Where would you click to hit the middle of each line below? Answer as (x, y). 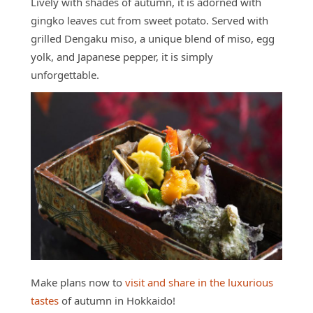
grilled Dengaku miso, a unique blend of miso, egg (153, 38)
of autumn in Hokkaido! (117, 300)
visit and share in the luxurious (199, 282)
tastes (45, 300)
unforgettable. (65, 74)
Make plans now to (78, 282)
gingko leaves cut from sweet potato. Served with (150, 20)
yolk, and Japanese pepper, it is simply (122, 56)
